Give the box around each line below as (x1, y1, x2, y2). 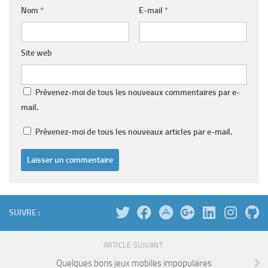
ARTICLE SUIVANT (103, 241, 165, 250)
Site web (21, 48, 52, 59)
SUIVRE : (9, 208, 40, 218)
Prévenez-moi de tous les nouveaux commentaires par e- (35, 87, 240, 98)
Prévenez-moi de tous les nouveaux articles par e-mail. (35, 127, 232, 138)
